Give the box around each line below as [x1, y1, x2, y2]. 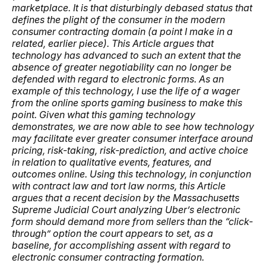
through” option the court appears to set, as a [12, 227, 213, 239]
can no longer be [157, 61, 232, 73]
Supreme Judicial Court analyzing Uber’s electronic [12, 203, 240, 216]
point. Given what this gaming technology [12, 108, 195, 121]
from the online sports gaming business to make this [12, 96, 242, 109]
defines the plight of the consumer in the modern [12, 13, 225, 26]
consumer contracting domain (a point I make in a [12, 25, 233, 37]
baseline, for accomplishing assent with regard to [12, 239, 231, 251]
